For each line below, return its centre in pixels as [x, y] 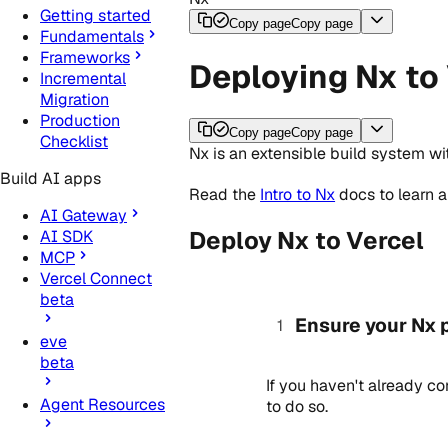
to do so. [296, 407]
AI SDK [66, 237]
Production [80, 121]
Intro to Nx [298, 195]
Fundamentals [92, 37]
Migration [74, 100]
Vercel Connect [96, 279]
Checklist [74, 142]
